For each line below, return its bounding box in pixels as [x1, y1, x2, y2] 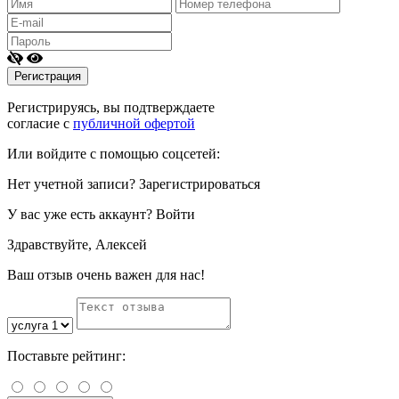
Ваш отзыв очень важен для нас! [7, 266, 205, 282]
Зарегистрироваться [139, 175, 260, 191]
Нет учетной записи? [7, 175, 139, 191]
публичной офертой [73, 115, 195, 131]
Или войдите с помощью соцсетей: [7, 145, 220, 161]
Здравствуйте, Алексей [7, 236, 147, 252]
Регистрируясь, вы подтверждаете [7, 99, 215, 115]
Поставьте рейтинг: [7, 347, 126, 363]
